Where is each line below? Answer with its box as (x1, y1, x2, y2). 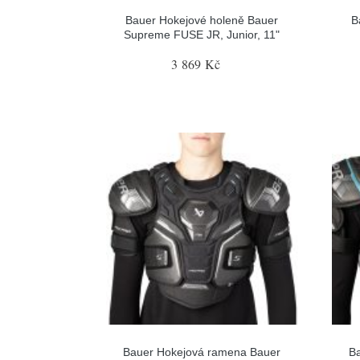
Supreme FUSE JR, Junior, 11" (124, 28, 280, 41)
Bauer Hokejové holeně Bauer (125, 14, 279, 27)
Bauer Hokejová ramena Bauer (123, 345, 281, 358)
